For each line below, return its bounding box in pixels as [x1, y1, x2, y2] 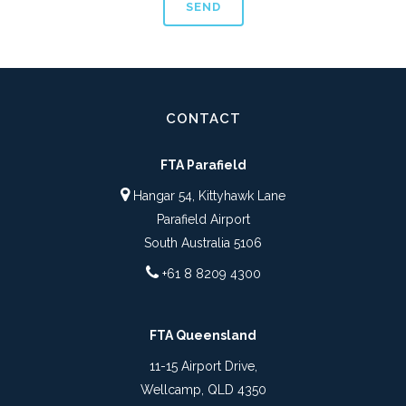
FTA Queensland [150, 328, 256, 343]
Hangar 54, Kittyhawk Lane [130, 188, 285, 203]
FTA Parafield [159, 158, 246, 172]
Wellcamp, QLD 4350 [140, 382, 266, 397]
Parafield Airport [156, 212, 250, 227]
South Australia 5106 [144, 236, 262, 250]
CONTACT [165, 111, 241, 127]
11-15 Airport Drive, [149, 359, 257, 373]
